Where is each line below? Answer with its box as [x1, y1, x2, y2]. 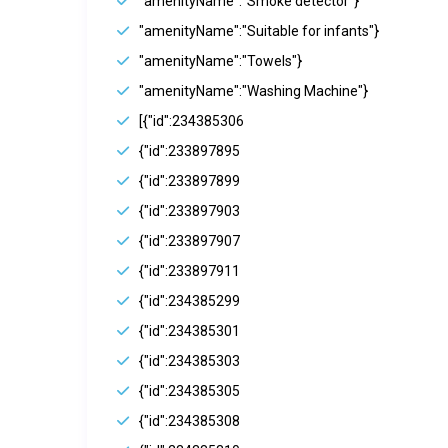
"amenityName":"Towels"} [139, 53, 302, 70]
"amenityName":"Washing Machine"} [139, 83, 368, 100]
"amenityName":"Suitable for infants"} [139, 23, 379, 40]
